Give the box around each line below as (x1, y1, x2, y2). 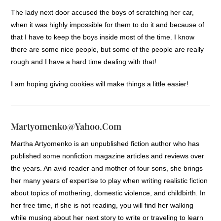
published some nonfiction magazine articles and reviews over (11, 151, 205, 160)
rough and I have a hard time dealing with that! (11, 57, 157, 66)
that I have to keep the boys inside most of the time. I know (11, 33, 195, 41)
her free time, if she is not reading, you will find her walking (11, 201, 194, 209)
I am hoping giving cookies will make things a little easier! (11, 79, 189, 88)
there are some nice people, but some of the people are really (11, 45, 204, 53)
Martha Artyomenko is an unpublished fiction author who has (11, 139, 200, 147)
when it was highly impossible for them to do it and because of (11, 20, 205, 29)
